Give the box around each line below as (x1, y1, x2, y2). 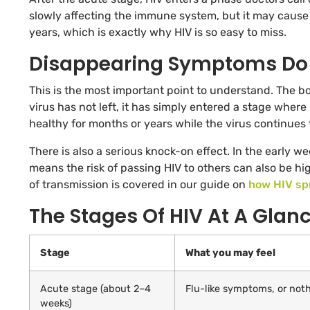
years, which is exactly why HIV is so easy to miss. (29, 26, 286, 39)
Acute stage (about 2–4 (40, 283, 151, 295)
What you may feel (185, 247, 275, 259)
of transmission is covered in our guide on (29, 178, 248, 192)
